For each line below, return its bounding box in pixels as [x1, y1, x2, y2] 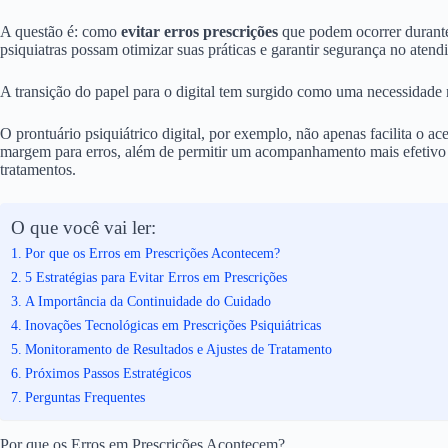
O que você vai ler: [11, 216, 156, 238]
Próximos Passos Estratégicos [24, 364, 191, 381]
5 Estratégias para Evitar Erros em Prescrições [24, 268, 287, 285]
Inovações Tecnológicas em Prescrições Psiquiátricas [24, 316, 321, 333]
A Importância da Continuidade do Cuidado [24, 292, 271, 309]
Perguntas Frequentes [24, 388, 145, 405]
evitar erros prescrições [121, 22, 278, 40]
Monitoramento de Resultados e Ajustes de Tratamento [24, 340, 332, 357]
